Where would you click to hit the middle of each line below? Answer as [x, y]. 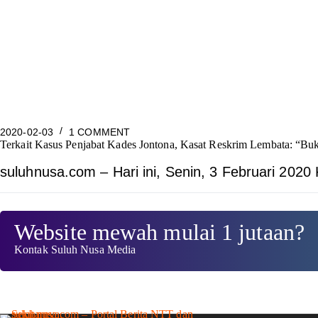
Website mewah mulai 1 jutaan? [159, 232]
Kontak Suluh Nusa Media [75, 249]
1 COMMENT [100, 132]
